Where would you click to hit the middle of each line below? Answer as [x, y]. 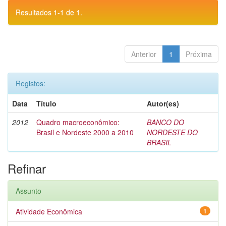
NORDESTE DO [172, 132]
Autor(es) [163, 103]
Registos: [31, 83]
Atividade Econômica [49, 211]
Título [46, 103]
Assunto [29, 191]
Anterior [144, 54]
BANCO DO [165, 122]
